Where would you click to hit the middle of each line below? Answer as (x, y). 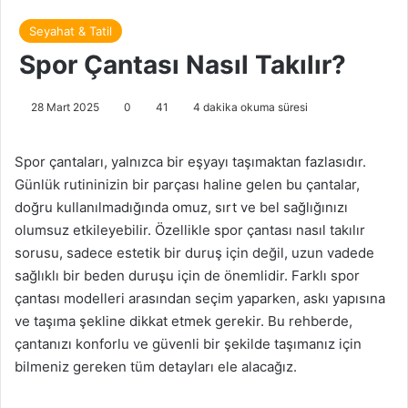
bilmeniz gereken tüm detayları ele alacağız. (156, 366)
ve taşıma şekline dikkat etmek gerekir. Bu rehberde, (184, 321)
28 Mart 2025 (65, 107)
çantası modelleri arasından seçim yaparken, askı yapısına (200, 298)
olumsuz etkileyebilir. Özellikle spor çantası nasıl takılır (190, 229)
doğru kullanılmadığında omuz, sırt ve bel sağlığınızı (181, 207)
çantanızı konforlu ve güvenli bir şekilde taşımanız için (188, 343)
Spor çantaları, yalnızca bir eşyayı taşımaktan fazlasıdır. (190, 161)
